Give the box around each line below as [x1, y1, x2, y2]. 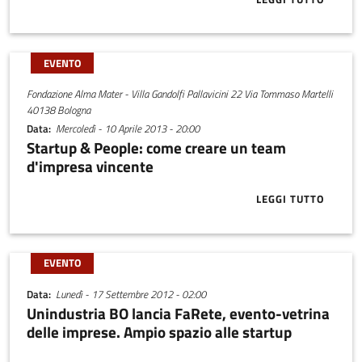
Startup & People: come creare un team [26, 136, 286, 160]
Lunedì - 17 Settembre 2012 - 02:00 [56, 285, 207, 302]
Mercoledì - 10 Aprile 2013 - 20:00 [56, 120, 200, 137]
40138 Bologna [26, 102, 90, 119]
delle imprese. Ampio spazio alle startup [26, 320, 292, 344]
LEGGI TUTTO [256, 191, 325, 208]
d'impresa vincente [26, 154, 154, 179]
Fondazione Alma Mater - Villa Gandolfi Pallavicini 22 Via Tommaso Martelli [26, 86, 333, 103]
